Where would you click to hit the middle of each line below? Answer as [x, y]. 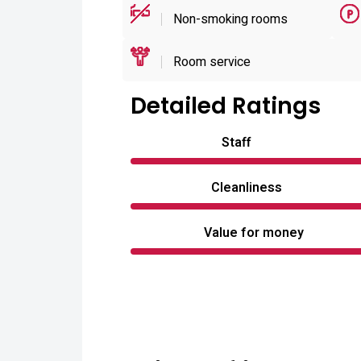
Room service [210, 62]
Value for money [254, 233]
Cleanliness [247, 188]
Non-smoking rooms [229, 19]
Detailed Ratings [226, 106]
